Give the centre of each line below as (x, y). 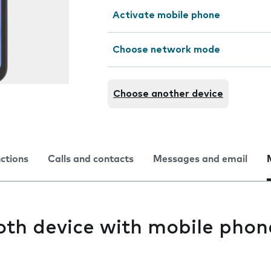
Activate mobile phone (166, 15)
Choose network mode (166, 50)
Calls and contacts (91, 159)
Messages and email (200, 159)
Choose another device (168, 94)
